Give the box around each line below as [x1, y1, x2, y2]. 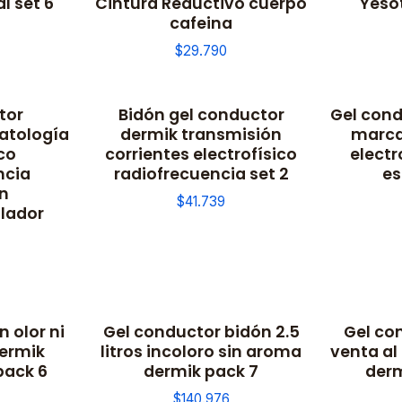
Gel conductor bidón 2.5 [102, 320, 300, 344]
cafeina [170, 11, 232, 34]
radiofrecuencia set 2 [113, 162, 289, 185]
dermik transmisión [120, 122, 282, 145]
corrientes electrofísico [105, 142, 297, 165]
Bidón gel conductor [118, 102, 284, 126]
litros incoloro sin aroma [100, 340, 301, 363]
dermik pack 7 [144, 360, 258, 383]
